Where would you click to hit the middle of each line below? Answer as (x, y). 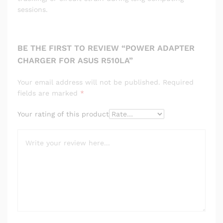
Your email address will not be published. (89, 82)
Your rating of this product (63, 114)
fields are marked (49, 93)
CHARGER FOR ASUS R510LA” (75, 60)
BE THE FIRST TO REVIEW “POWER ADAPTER (106, 48)
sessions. (33, 9)
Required (178, 82)
